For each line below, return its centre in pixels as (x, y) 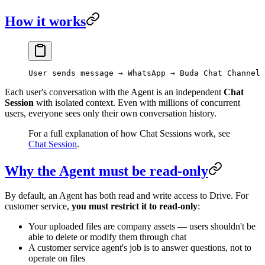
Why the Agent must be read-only (106, 171)
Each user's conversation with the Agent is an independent (114, 92)
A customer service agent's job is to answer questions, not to (140, 248)
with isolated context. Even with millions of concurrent (137, 102)
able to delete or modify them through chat (107, 237)
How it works (45, 21)
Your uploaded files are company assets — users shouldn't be (142, 227)
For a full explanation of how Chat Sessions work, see (129, 133)
